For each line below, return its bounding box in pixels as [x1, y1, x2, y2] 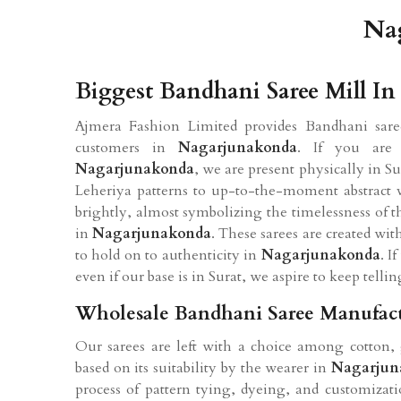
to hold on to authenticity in [75, 244, 261, 265]
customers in [75, 137, 166, 158]
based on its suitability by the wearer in [75, 357, 331, 378]
